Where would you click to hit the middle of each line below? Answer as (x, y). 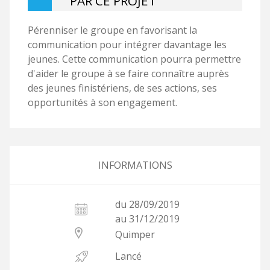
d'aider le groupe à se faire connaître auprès (128, 74)
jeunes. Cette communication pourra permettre (134, 59)
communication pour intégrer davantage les (127, 45)
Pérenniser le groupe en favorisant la (112, 30)
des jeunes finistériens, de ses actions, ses (122, 88)
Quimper (135, 235)
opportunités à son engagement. (104, 103)
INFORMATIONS (135, 165)
